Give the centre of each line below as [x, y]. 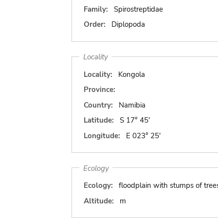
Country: [98, 105]
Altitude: [99, 201]
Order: [95, 24]
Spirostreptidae [138, 9]
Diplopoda [128, 24]
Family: [96, 9]
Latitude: [99, 120]
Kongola [131, 74]
